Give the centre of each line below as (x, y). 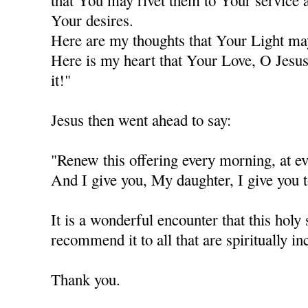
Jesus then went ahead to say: (141, 120)
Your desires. (92, 20)
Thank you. (86, 279)
